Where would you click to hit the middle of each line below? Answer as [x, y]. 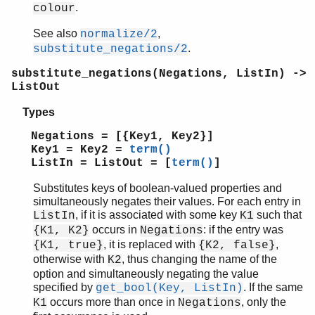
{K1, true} [68, 245]
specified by [64, 287]
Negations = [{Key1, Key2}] [122, 136]
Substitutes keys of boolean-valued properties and [157, 188]
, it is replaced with [151, 244]
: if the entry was [243, 229]
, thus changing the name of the [199, 259]
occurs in [115, 229]
